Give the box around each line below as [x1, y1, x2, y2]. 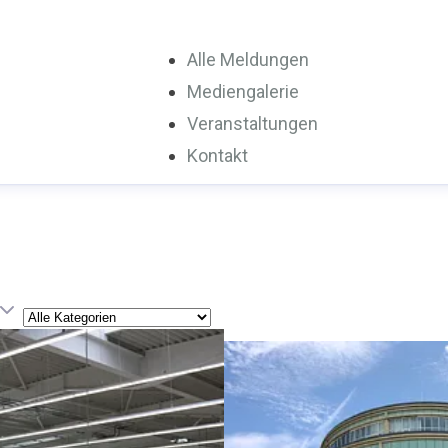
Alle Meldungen [186, 49, 309, 70]
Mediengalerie [186, 81, 299, 102]
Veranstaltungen [186, 113, 318, 134]
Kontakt [186, 145, 248, 166]
